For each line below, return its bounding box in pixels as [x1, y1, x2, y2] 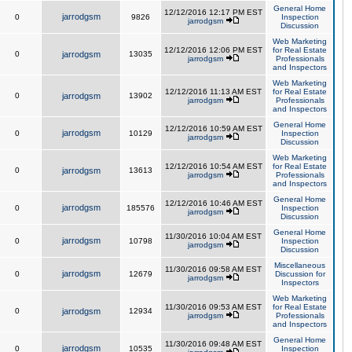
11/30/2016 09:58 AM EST [165, 265, 262, 273]
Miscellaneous [274, 261, 325, 269]
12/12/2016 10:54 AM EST [164, 162, 262, 170]
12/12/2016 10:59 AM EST [164, 124, 262, 133]
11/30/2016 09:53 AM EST [165, 302, 262, 311]
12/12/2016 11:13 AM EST [165, 87, 262, 96]
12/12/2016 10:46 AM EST [164, 199, 262, 207]
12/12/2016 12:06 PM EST [164, 46, 262, 54]
